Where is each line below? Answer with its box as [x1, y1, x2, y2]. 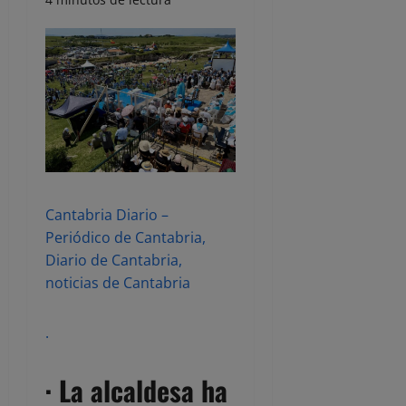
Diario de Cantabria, [45, 250, 182, 270]
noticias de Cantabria [45, 273, 190, 293]
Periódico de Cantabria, [45, 227, 206, 247]
